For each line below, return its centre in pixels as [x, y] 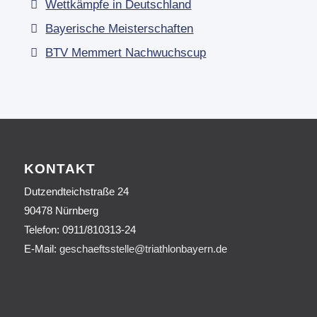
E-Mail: [40, 249]
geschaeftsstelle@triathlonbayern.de [143, 249]
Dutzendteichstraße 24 [76, 192]
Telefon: [41, 230]
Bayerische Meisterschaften [120, 29]
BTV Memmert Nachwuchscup [126, 53]
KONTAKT [59, 169]
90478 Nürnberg [61, 211]
